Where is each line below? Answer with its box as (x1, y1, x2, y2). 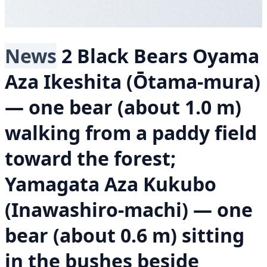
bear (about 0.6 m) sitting (5, 222, 244, 249)
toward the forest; (5, 145, 176, 172)
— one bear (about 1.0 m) (5, 94, 241, 120)
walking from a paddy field (5, 120, 257, 146)
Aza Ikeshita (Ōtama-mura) (5, 69, 260, 95)
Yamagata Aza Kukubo (5, 171, 216, 197)
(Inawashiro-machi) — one (5, 197, 253, 223)
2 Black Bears (61, 43, 188, 69)
